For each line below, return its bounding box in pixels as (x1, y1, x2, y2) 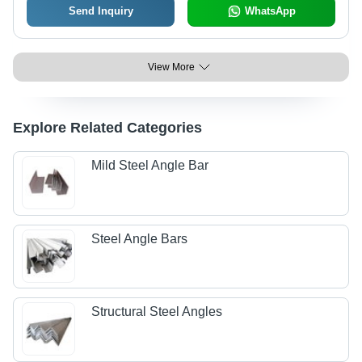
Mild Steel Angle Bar (91, 158, 209, 173)
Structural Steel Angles (91, 305, 223, 319)
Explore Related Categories (13, 120, 202, 136)
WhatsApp (244, 5, 296, 17)
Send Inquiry (68, 5, 133, 17)
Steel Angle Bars (91, 231, 188, 246)
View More (148, 61, 195, 73)
